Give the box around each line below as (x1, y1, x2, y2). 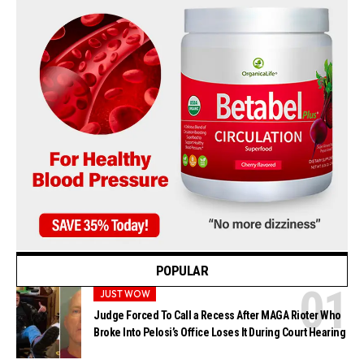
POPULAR (155, 262, 209, 279)
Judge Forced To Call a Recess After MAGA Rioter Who (93, 309, 341, 323)
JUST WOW (99, 288, 150, 300)
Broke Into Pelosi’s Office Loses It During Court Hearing (93, 326, 346, 340)
